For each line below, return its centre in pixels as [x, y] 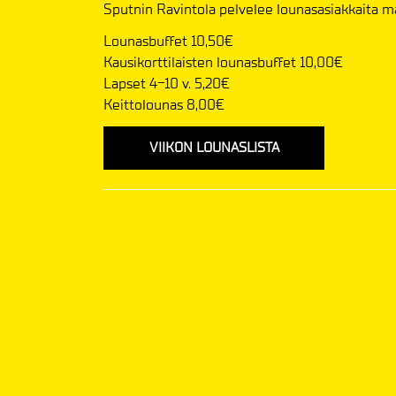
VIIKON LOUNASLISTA [214, 148]
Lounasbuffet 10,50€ [168, 41]
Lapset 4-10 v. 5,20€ [167, 83]
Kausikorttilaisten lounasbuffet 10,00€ [223, 62]
